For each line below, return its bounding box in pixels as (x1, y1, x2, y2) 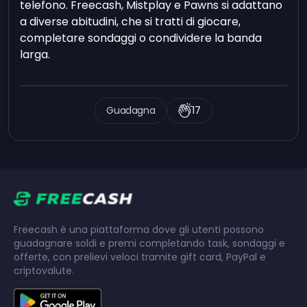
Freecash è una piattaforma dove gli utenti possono (14, 222, 264, 236)
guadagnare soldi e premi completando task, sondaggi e (14, 236, 285, 250)
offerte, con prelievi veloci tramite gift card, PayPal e (14, 249, 266, 264)
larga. (20, 46, 51, 62)
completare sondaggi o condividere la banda (20, 29, 262, 46)
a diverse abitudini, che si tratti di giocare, (20, 13, 241, 29)
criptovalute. (14, 263, 74, 278)
